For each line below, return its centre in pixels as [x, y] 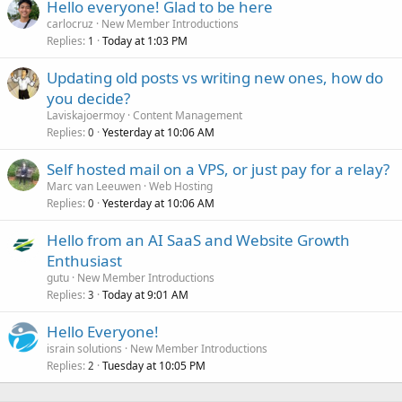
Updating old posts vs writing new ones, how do [215, 78]
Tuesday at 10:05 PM [154, 366]
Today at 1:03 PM [145, 41]
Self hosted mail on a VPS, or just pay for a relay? [218, 170]
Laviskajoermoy [86, 116]
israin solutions [84, 349]
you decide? [88, 99]
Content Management [188, 116]
